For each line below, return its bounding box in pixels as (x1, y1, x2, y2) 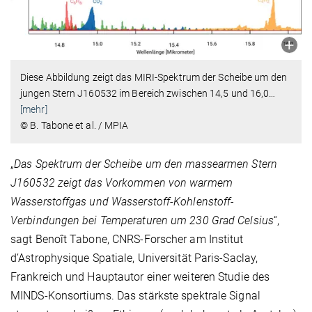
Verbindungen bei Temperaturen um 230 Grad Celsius (10, 213, 274, 227)
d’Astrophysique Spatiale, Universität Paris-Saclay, (10, 251, 258, 265)
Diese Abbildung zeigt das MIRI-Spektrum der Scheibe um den (20, 71, 287, 83)
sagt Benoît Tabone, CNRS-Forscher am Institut (10, 232, 244, 246)
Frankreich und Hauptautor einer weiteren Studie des (10, 270, 270, 283)
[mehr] (20, 103, 47, 115)
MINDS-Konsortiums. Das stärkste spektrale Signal (10, 288, 260, 302)
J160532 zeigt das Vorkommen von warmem (10, 175, 233, 189)
